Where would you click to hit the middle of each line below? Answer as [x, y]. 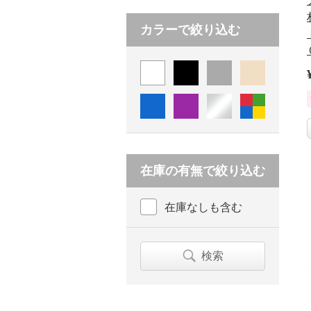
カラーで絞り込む [190, 30]
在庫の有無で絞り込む [203, 170]
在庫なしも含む [203, 207]
